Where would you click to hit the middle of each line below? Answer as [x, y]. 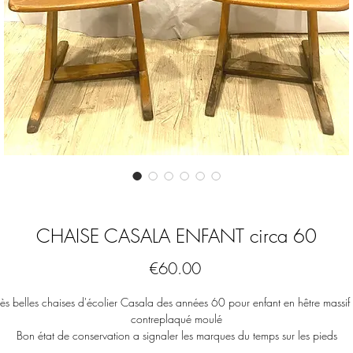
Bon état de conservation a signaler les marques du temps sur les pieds [176, 335]
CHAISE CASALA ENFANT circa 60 [176, 236]
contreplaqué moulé [176, 319]
